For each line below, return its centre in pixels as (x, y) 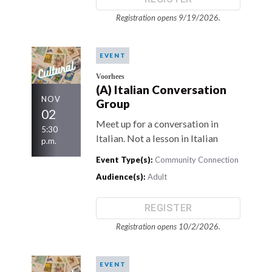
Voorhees (110, 76)
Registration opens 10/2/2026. (168, 226)
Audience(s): (121, 176)
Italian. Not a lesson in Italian (157, 138)
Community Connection (197, 160)
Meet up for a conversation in (158, 123)
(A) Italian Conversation (161, 90)
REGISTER (168, 208)
